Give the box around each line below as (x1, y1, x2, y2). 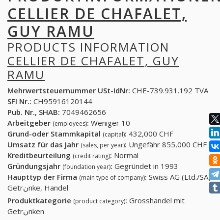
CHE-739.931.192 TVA (130, 85, 208, 96)
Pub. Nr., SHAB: (7, 107, 60, 117)
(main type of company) (79, 173, 145, 182)
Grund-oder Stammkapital (7, 129, 103, 139)
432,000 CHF (127, 129, 173, 139)
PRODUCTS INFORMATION (7, 38, 169, 55)
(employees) (53, 119, 87, 128)
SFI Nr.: (7, 96, 31, 107)
